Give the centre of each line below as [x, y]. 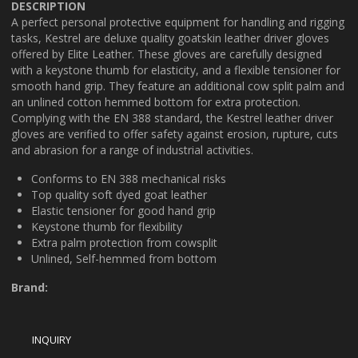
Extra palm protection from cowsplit [124, 243]
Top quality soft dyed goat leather [119, 195]
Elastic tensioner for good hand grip [123, 211]
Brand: [30, 287]
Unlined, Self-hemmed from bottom [124, 259]
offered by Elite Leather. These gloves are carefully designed [167, 54]
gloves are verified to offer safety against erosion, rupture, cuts [175, 134]
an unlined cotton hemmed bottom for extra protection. [156, 102]
